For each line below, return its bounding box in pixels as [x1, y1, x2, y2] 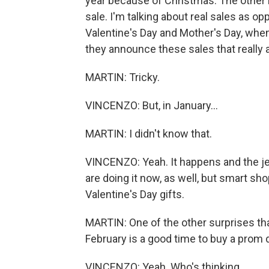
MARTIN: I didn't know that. [85, 127, 212, 140]
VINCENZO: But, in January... [85, 98, 218, 112]
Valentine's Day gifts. [85, 187, 184, 201]
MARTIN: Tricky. [85, 70, 160, 83]
